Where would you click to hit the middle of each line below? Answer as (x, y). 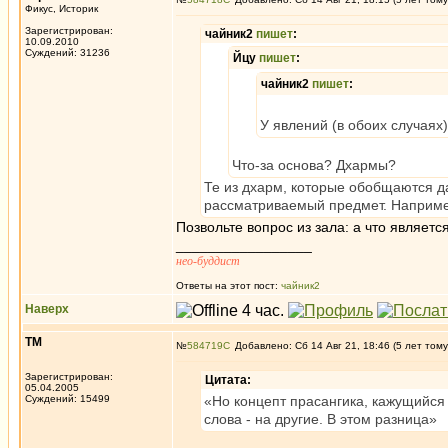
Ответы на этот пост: (228, 285)
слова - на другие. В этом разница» (320, 419)
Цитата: (228, 380)
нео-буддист (208, 261)
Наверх (47, 309)
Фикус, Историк (61, 8)
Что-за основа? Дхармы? (314, 165)
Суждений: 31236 (67, 52)
